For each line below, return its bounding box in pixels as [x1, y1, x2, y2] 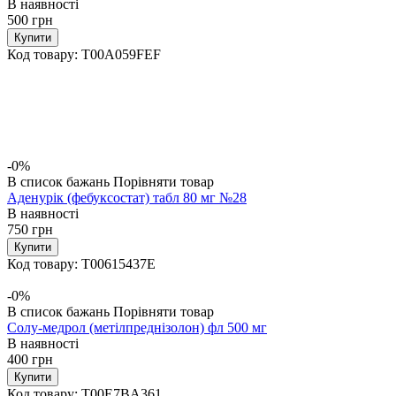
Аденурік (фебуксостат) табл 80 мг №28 [7, 189, 247, 205]
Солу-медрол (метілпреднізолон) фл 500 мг [7, 319, 267, 335]
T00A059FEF [81, 46, 161, 62]
